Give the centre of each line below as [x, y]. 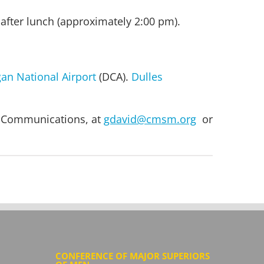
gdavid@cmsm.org [150, 119]
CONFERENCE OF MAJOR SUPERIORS [132, 255]
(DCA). [113, 76]
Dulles [147, 76]
